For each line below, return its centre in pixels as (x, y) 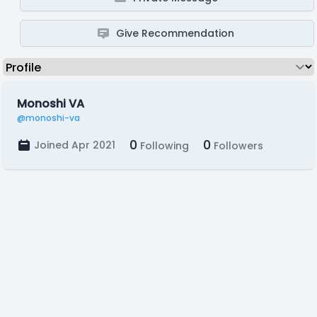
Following (163, 146)
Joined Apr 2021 (75, 145)
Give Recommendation (175, 33)
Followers (237, 146)
